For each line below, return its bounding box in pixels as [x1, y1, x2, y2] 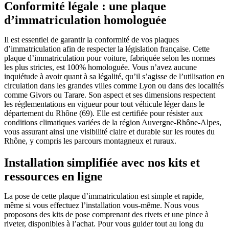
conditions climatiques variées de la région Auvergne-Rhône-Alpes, [4, 118, 221, 127]
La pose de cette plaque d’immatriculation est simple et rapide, [4, 192, 204, 201]
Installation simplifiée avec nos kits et [4, 156, 200, 170]
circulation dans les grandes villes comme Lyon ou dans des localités [4, 81, 224, 90]
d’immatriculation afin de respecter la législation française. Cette [4, 44, 210, 54]
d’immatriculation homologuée [4, 13, 167, 27]
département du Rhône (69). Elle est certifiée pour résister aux [4, 109, 203, 118]
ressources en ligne [4, 170, 103, 184]
